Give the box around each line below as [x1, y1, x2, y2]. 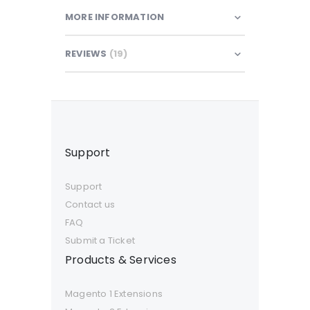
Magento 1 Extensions [65, 286, 163, 300]
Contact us [65, 197, 115, 211]
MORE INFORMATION [65, 10, 165, 24]
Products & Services [65, 251, 176, 268]
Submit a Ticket [65, 233, 135, 247]
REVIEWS [65, 47, 109, 61]
